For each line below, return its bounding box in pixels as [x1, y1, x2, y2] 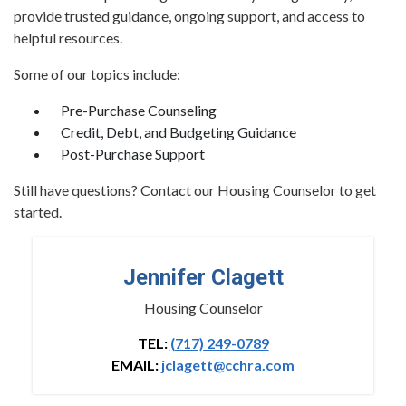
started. [14, 203, 62, 220]
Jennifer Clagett [122, 265, 284, 290]
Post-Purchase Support [50, 145, 205, 162]
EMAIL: [111, 356, 159, 373]
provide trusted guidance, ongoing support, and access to [14, 7, 365, 24]
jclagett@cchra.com [161, 356, 295, 373]
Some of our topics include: [14, 65, 180, 82]
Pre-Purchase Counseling [50, 101, 217, 119]
